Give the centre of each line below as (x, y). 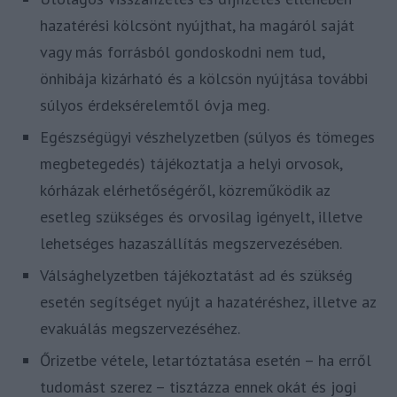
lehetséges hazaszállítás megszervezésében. (191, 244)
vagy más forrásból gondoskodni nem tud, (182, 52)
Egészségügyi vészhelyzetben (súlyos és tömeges (207, 137)
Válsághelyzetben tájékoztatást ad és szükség (196, 276)
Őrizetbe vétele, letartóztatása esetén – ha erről (206, 361)
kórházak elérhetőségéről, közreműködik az (185, 191)
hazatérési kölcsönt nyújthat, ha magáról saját (197, 26)
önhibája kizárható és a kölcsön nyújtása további (204, 79)
